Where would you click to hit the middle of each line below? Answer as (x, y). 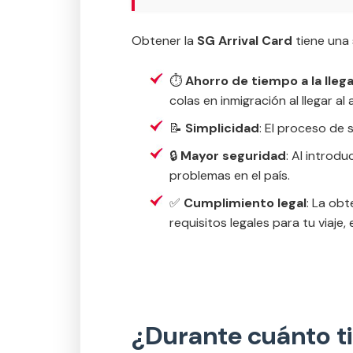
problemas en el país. (230, 175)
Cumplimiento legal (245, 203)
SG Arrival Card (245, 41)
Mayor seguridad (233, 156)
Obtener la (164, 41)
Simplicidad (222, 128)
